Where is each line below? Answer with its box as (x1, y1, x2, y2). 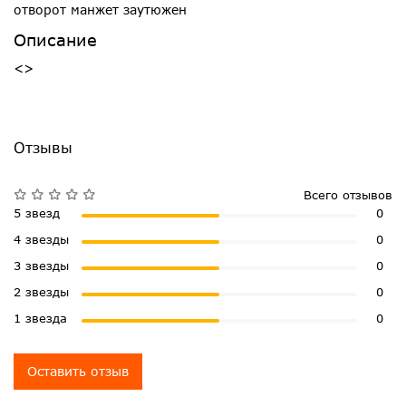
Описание (14, 30, 97, 51)
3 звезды (14, 257, 69, 273)
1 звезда (14, 310, 67, 325)
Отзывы (14, 138, 72, 156)
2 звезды (14, 284, 69, 299)
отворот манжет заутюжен (14, 2, 187, 18)
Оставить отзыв (27, 363, 129, 380)
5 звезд (14, 205, 60, 220)
